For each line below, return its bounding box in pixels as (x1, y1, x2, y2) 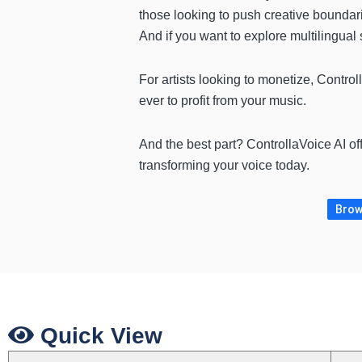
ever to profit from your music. (139, 94, 306, 108)
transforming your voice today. (139, 158, 309, 173)
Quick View (34, 323, 162, 349)
